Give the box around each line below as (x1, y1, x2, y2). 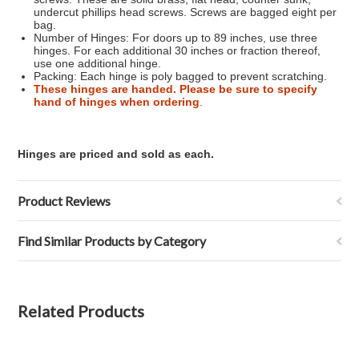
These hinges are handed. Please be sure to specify (34, 83, 318, 95)
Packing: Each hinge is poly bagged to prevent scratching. (34, 70, 328, 83)
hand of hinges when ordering (34, 95, 200, 108)
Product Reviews (18, 193, 111, 208)
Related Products (18, 301, 145, 321)
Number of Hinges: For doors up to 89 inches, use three (34, 31, 318, 44)
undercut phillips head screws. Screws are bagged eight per (34, 6, 337, 18)
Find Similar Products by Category (18, 233, 207, 248)
